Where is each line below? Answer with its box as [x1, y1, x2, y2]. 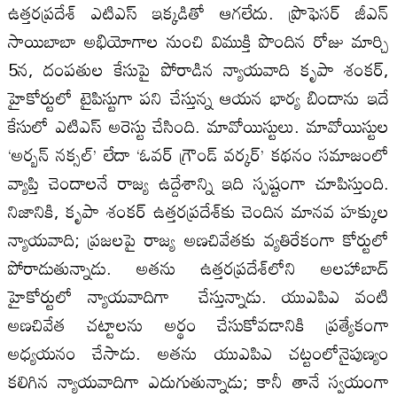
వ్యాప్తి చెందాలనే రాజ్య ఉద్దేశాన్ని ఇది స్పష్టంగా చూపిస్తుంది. [7, 164, 390, 200]
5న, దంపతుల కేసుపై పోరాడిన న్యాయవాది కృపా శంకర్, [7, 51, 390, 87]
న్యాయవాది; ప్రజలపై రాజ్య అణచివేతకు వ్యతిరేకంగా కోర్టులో [7, 221, 390, 257]
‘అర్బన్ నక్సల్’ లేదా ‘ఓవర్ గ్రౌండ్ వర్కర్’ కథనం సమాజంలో [7, 136, 390, 172]
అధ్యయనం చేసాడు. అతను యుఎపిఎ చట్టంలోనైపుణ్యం [7, 334, 390, 370]
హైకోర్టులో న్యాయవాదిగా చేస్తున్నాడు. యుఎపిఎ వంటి [7, 277, 390, 314]
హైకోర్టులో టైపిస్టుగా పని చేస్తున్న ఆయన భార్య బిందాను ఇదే [7, 79, 390, 115]
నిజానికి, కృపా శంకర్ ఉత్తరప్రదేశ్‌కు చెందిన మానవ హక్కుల [7, 192, 390, 229]
